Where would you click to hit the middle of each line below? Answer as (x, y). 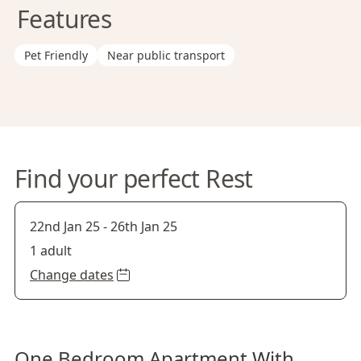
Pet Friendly (56, 55)
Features (64, 19)
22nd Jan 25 (65, 226)
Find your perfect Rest (134, 178)
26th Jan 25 (144, 226)
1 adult (51, 251)
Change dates (72, 275)
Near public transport (166, 55)
